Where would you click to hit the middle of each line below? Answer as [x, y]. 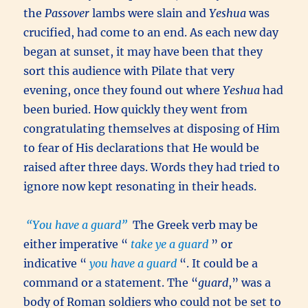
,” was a [250, 282]
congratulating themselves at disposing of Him [152, 128]
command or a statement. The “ [111, 282]
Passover [67, 13]
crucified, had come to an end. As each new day [151, 32]
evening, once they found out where [123, 90]
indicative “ [55, 263]
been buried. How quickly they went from [136, 109]
